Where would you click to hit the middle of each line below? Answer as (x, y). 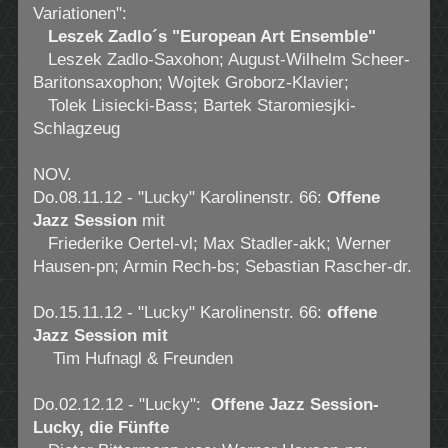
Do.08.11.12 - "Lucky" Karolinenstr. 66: (179, 198)
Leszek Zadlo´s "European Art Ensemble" (211, 37)
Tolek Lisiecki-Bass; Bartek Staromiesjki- (194, 106)
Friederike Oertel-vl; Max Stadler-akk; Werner (211, 244)
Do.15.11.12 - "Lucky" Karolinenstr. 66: (179, 313)
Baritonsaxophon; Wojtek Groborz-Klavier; (190, 83)
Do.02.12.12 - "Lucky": (121, 405)
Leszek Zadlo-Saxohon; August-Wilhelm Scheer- (221, 60)
